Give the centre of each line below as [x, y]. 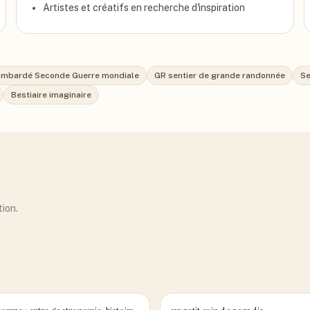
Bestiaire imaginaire [51, 95]
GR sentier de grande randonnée [220, 75]
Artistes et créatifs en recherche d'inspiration [144, 8]
